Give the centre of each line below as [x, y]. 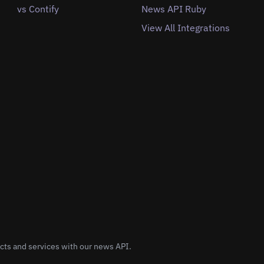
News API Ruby [174, 9]
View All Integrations [185, 28]
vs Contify [38, 9]
